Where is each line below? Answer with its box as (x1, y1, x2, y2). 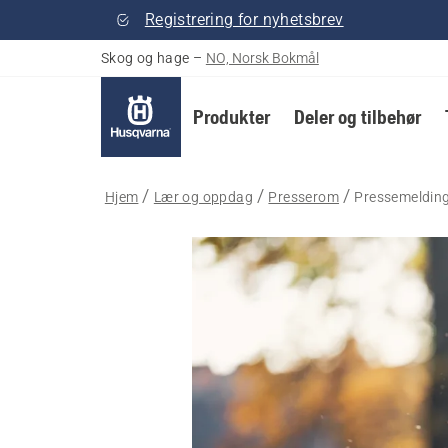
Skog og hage (100, 50, 190, 66)
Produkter (192, 105, 270, 128)
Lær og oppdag (153, 189, 254, 205)
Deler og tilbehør (293, 105, 421, 128)
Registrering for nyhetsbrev (144, 10, 344, 29)
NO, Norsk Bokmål (205, 50, 319, 66)
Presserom (268, 189, 340, 205)
